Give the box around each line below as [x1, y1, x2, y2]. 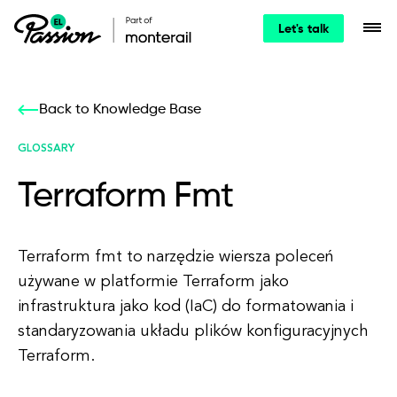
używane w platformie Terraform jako [18, 274, 289, 290]
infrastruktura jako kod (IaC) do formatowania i [18, 299, 354, 315]
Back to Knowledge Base [39, 103, 201, 117]
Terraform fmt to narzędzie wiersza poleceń [18, 249, 334, 265]
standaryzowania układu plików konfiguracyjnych [18, 323, 369, 339]
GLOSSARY [18, 144, 74, 154]
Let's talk [278, 23, 329, 35]
